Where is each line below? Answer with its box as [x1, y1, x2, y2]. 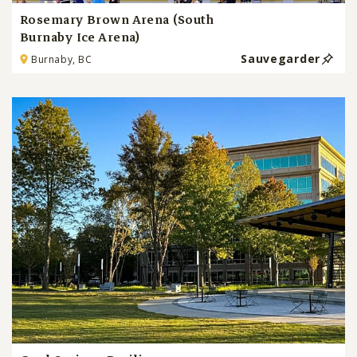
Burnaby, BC [31, 52, 92, 66]
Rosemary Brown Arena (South [20, 10, 215, 31]
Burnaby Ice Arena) [20, 27, 140, 49]
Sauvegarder [241, 50, 320, 66]
